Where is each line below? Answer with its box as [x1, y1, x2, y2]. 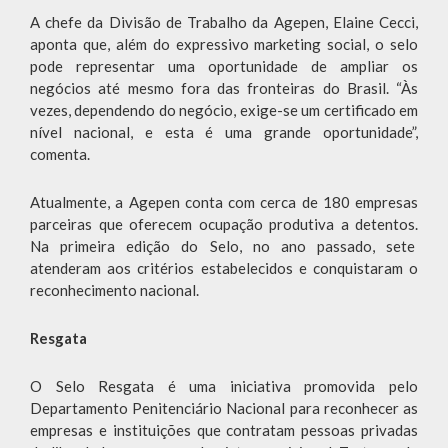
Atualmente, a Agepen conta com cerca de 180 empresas [30, 193, 418, 212]
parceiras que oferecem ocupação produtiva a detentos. [30, 215, 418, 234]
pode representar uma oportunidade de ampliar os [30, 57, 418, 76]
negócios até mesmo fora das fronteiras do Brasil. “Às [30, 79, 418, 98]
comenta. [30, 145, 90, 164]
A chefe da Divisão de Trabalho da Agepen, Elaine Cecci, [30, 13, 418, 32]
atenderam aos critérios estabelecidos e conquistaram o [30, 259, 418, 278]
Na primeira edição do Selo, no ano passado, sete [30, 237, 418, 256]
